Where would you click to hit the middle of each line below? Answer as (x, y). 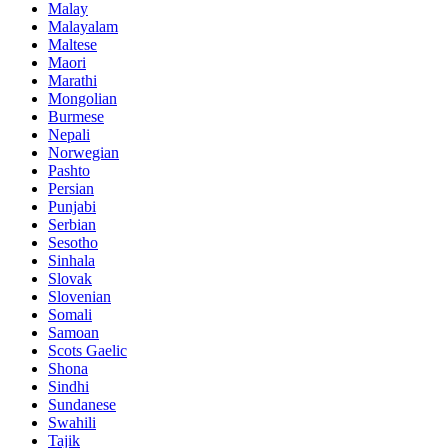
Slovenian (79, 297)
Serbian (72, 225)
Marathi (72, 81)
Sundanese (82, 405)
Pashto (69, 171)
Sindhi (68, 387)
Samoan (73, 333)
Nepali (69, 135)
